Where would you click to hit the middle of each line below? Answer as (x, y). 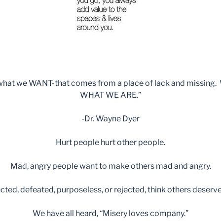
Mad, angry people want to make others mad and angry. (110, 166)
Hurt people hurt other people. (110, 143)
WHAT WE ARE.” (110, 95)
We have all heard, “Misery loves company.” (110, 214)
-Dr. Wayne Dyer (110, 119)
